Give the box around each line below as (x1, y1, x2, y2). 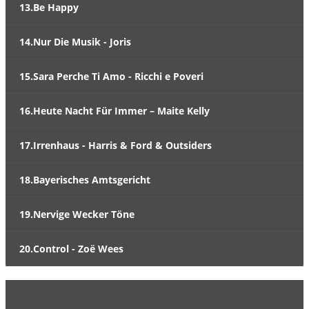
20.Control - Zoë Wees (19, 242, 123, 255)
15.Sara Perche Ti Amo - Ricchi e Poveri (19, 70, 203, 83)
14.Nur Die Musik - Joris (19, 35, 131, 48)
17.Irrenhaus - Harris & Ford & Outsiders (19, 139, 212, 152)
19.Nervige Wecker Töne (19, 208, 134, 221)
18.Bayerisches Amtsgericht (19, 173, 150, 186)
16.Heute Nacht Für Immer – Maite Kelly (19, 104, 210, 117)
